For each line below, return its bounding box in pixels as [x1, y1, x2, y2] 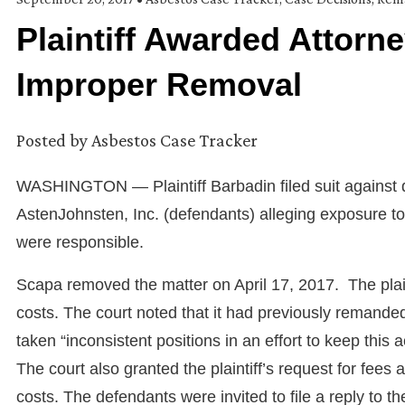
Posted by [16, 130, 88, 151]
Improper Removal [16, 66, 302, 104]
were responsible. [16, 233, 144, 252]
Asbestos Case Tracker [91, 130, 258, 151]
